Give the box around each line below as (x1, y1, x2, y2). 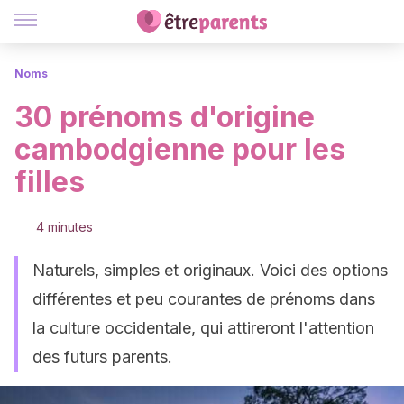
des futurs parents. (32, 347, 172, 366)
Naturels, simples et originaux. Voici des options (32, 261, 388, 280)
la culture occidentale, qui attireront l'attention (32, 318, 374, 337)
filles (14, 164, 85, 199)
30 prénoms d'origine (14, 99, 315, 134)
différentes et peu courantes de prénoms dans (32, 289, 375, 308)
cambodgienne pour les (14, 132, 345, 167)
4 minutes (36, 219, 93, 234)
